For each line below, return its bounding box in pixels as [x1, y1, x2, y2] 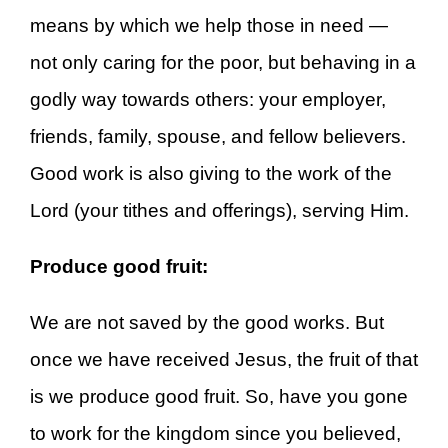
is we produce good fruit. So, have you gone [30, 385, 408, 407]
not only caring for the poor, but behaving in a [30, 52, 416, 74]
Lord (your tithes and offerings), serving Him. [30, 200, 409, 222]
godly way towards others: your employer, [30, 89, 386, 111]
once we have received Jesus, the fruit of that [30, 348, 418, 370]
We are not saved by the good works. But [30, 311, 384, 333]
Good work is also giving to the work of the [30, 163, 392, 185]
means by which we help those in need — [30, 15, 388, 37]
